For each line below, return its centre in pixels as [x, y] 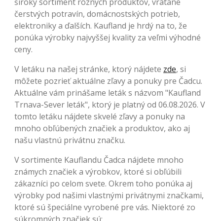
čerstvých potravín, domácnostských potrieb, [97, 14]
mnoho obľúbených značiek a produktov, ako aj [102, 129]
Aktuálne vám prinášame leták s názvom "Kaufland [108, 93]
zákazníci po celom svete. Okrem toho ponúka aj [103, 184]
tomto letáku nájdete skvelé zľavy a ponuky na [100, 117]
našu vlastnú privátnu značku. [70, 140]
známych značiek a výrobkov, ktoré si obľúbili [98, 172]
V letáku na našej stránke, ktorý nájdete [89, 69]
